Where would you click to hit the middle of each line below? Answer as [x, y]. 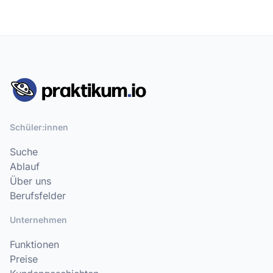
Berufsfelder [38, 196]
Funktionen [34, 244]
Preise [24, 259]
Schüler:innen [39, 127]
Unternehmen [38, 220]
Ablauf [25, 166]
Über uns [30, 181]
